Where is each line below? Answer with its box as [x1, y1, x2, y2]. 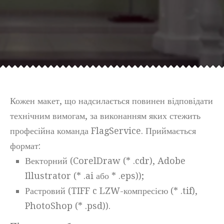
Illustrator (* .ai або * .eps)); [25, 170, 144, 181]
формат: [10, 140, 40, 151]
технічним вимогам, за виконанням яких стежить [10, 110, 200, 121]
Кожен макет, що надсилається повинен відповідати [10, 95, 213, 106]
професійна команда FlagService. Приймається [10, 125, 196, 136]
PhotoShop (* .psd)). [25, 200, 110, 211]
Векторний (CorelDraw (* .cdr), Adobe [25, 155, 185, 166]
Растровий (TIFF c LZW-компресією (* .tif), [25, 185, 197, 196]
